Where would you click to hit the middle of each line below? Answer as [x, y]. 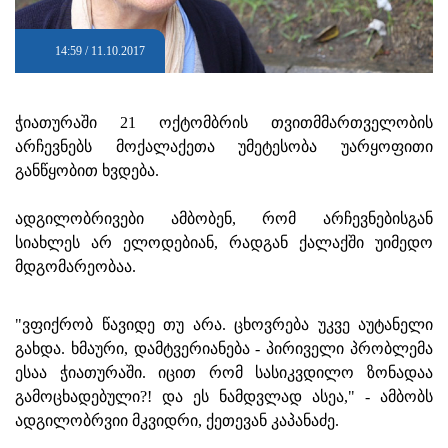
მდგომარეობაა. [75, 266]
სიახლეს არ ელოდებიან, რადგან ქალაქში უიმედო [224, 242]
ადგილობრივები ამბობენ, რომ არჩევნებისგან [224, 218]
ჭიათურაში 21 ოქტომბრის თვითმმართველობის [224, 122]
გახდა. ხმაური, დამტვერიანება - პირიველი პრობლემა [224, 348]
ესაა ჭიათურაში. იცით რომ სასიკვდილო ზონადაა [224, 372]
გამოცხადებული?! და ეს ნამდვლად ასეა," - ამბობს [224, 396]
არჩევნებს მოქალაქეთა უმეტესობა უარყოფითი [224, 146]
